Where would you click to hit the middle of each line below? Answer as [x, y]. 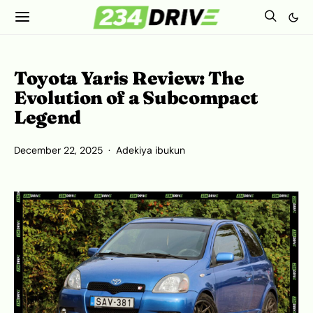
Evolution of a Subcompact [136, 98]
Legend [48, 117]
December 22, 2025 [58, 151]
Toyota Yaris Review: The [129, 78]
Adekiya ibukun [151, 151]
